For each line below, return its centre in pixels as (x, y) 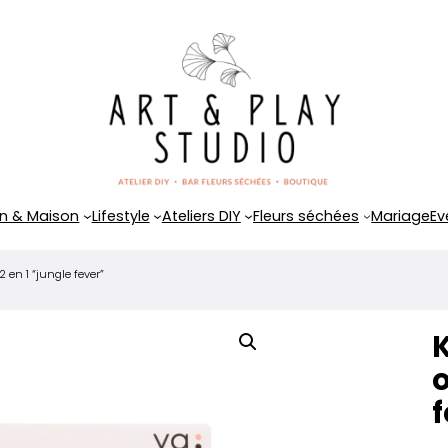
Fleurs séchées (306, 215)
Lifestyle (120, 215)
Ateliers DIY (201, 215)
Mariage (401, 215)
